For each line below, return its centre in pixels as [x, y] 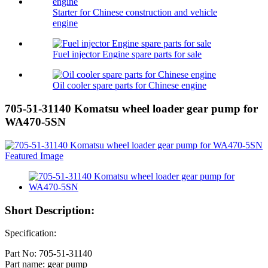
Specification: [31, 233]
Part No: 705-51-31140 [48, 254]
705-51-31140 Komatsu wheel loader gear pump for [131, 109]
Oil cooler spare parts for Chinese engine [130, 86]
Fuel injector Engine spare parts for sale [127, 54]
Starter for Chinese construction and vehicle [135, 13]
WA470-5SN [35, 122]
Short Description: [50, 210]
